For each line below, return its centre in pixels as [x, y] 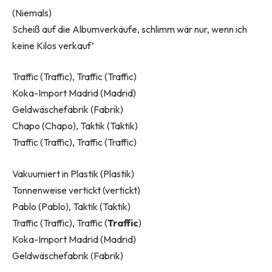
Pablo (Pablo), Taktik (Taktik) [71, 206]
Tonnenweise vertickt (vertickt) [76, 190]
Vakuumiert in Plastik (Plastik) [73, 173]
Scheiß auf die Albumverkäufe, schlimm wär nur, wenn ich [130, 29]
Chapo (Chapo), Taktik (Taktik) [75, 126]
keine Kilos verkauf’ [53, 45]
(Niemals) [32, 12]
